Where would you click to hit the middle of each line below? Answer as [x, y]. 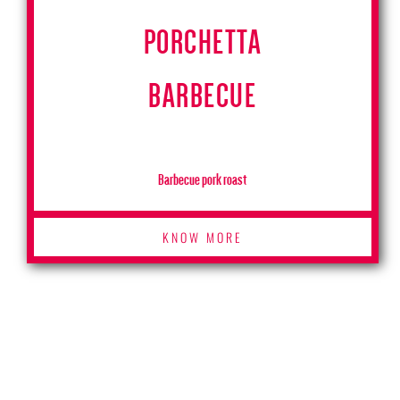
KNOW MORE [202, 237]
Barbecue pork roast [203, 179]
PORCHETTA [203, 42]
